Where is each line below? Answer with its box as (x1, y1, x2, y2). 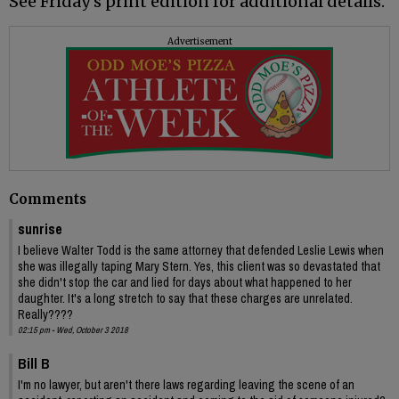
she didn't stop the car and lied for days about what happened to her (18, 273, 352, 290)
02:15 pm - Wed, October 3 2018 (18, 323, 128, 336)
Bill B (18, 353, 50, 373)
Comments (9, 191, 86, 208)
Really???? (18, 305, 73, 322)
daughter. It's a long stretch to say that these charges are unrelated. (18, 289, 353, 306)
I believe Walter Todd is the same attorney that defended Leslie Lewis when (18, 241, 384, 258)
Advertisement (167, 36, 232, 48)
